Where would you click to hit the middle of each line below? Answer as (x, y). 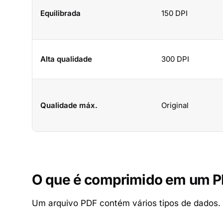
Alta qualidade (66, 59)
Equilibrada (60, 13)
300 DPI (175, 59)
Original (175, 105)
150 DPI (174, 13)
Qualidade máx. (69, 105)
